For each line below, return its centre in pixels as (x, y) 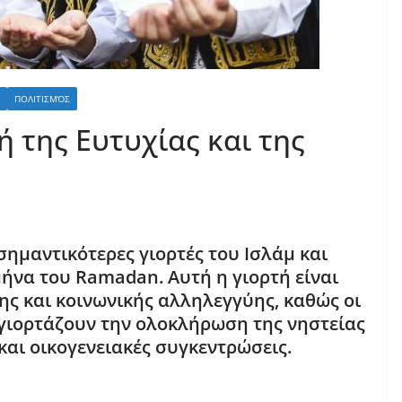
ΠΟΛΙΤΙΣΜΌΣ (42, 99)
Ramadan (117, 277)
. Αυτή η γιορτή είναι (249, 277)
